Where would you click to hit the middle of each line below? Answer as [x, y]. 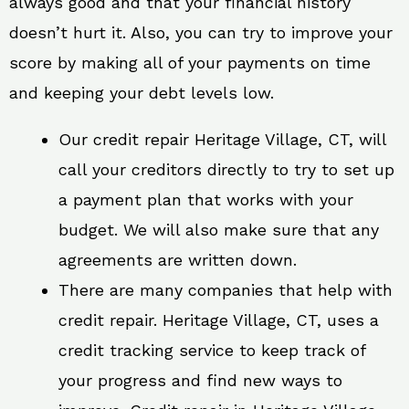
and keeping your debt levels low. [142, 92]
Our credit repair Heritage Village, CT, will [222, 139]
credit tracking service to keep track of [212, 350]
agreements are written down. [178, 259]
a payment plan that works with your [206, 199]
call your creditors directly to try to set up [226, 169]
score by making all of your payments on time [190, 62]
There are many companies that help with [225, 289]
